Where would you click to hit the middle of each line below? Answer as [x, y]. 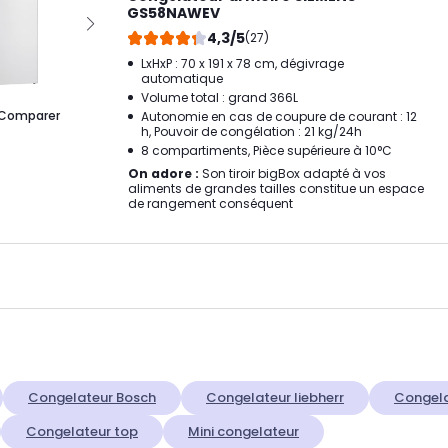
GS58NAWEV [173, 12]
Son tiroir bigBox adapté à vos [292, 173]
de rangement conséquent [210, 203]
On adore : [163, 173]
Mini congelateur [243, 431]
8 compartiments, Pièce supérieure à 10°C [266, 150]
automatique [182, 78]
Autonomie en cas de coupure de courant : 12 [279, 116]
